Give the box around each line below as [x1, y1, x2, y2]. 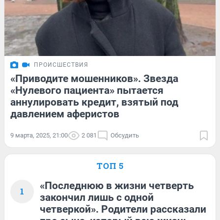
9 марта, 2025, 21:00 [10, 131, 68, 139]
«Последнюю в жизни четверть [40, 179, 194, 192]
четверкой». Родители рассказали [40, 203, 206, 215]
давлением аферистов [10, 108, 119, 120]
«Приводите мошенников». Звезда [10, 72, 178, 84]
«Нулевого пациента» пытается [10, 84, 164, 96]
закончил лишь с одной [40, 191, 154, 203]
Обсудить [110, 131, 139, 139]
